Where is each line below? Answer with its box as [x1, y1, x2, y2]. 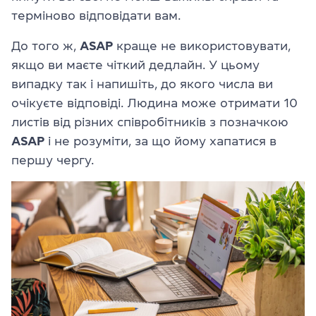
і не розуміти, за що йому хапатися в [44, 134, 276, 147]
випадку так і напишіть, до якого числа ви [11, 77, 273, 90]
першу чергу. [11, 153, 94, 166]
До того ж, [11, 39, 80, 52]
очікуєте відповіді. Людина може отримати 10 [11, 96, 298, 109]
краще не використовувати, [113, 39, 291, 52]
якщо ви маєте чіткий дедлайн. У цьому [11, 58, 260, 71]
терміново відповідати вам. [11, 8, 181, 22]
